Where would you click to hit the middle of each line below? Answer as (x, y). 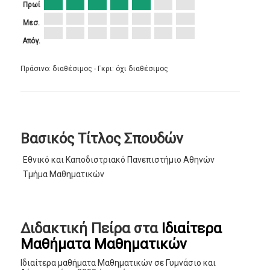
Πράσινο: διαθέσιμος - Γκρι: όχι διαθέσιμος (95, 69)
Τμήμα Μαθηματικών (64, 174)
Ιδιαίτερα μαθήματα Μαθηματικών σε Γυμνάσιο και (118, 263)
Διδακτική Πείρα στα (91, 229)
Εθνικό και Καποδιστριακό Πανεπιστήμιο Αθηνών (119, 160)
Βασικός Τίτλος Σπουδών (102, 139)
